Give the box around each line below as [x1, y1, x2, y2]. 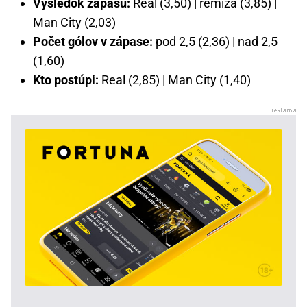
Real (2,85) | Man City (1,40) [99, 73, 251, 88]
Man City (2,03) [33, 15, 116, 30]
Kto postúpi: [33, 73, 99, 88]
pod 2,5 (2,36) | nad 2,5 [153, 34, 278, 49]
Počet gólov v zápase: [33, 34, 153, 49]
